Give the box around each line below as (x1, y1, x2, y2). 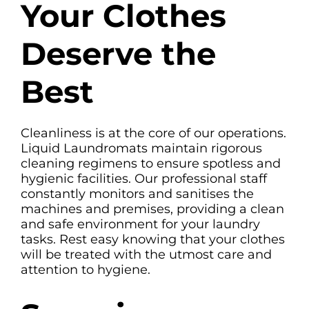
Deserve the (21, 34, 216, 72)
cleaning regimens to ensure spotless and (21, 156, 281, 172)
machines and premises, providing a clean (21, 201, 284, 217)
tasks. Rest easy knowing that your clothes (21, 232, 285, 248)
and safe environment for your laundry (21, 217, 260, 232)
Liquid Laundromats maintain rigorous (21, 141, 262, 157)
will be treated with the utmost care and (21, 247, 272, 263)
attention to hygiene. (21, 262, 154, 278)
